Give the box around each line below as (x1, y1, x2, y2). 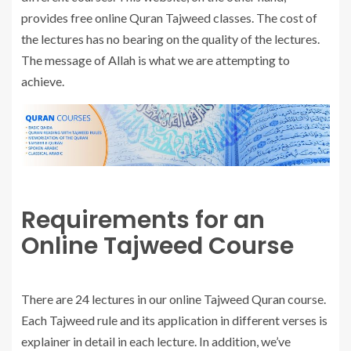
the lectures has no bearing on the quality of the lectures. (21, 31, 320, 47)
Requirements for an (21, 204, 265, 237)
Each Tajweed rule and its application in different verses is (21, 313, 327, 328)
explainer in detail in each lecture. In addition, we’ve (21, 334, 291, 349)
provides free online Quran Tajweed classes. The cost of (21, 10, 317, 26)
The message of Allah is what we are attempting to (21, 52, 290, 68)
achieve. (21, 74, 64, 89)
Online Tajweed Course (21, 230, 294, 263)
